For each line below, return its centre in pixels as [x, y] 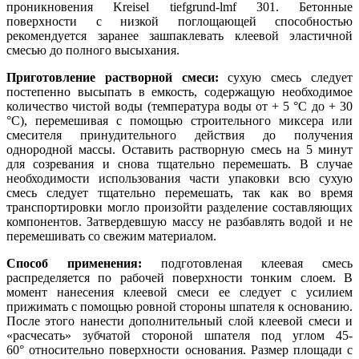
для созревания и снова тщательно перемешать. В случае [179, 164]
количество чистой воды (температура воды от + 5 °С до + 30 [179, 107]
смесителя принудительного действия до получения [179, 135]
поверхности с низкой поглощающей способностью [179, 22]
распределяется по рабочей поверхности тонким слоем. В [179, 278]
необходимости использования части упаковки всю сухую [179, 179]
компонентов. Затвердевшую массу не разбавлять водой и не [179, 222]
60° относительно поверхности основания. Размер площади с [179, 350]
